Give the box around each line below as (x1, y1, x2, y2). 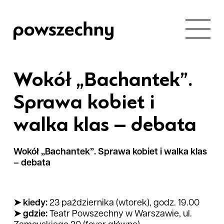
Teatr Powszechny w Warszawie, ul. (49, 209, 192, 219)
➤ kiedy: (13, 198, 49, 208)
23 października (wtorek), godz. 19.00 (49, 198, 199, 208)
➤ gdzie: (13, 209, 49, 219)
